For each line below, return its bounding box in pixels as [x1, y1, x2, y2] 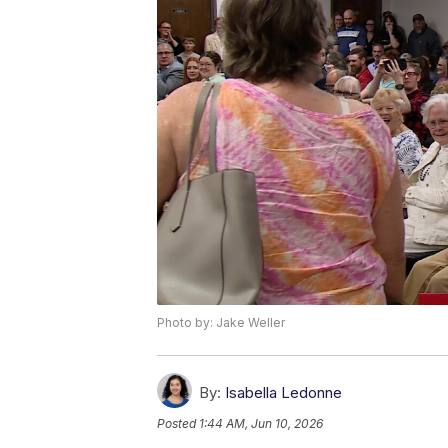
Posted [157, 416, 199, 432]
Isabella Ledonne [225, 383, 342, 403]
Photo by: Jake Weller [157, 315, 285, 331]
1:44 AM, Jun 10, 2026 [199, 416, 323, 432]
